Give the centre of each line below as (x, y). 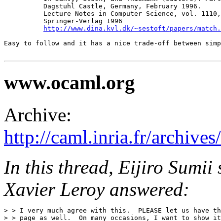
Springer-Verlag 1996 (63, 21)
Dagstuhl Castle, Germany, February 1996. (103, 6)
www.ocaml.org (69, 82)
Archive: (38, 114)
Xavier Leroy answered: (97, 189)
